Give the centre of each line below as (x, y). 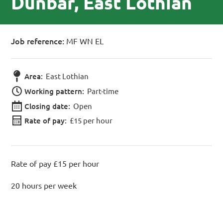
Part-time (102, 91)
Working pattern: (55, 91)
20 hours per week (44, 185)
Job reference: (38, 41)
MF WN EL (84, 41)
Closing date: (48, 106)
